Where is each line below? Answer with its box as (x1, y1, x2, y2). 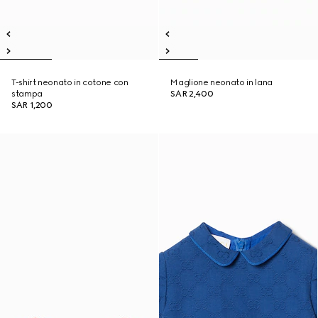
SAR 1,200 (11, 100, 53, 110)
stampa (11, 89, 43, 99)
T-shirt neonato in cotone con (11, 77, 128, 87)
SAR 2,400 (170, 89, 214, 99)
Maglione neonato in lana (170, 77, 273, 87)
